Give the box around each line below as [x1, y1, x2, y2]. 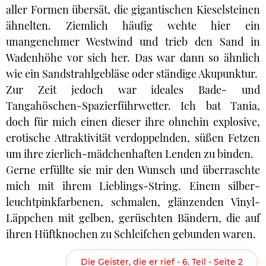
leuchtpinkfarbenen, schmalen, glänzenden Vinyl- [6, 195, 260, 210]
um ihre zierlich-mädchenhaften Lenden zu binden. [6, 147, 254, 161]
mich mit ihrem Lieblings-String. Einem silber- [6, 179, 260, 194]
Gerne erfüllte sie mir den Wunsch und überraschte [6, 163, 260, 178]
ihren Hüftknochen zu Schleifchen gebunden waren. [6, 227, 256, 242]
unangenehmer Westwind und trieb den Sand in [6, 34, 260, 49]
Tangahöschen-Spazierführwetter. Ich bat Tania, [6, 99, 260, 113]
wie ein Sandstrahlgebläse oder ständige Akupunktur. [6, 66, 258, 81]
